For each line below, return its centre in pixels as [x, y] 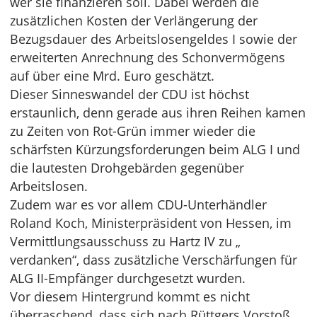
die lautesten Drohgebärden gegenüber [127, 168]
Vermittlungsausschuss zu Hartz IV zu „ [125, 241]
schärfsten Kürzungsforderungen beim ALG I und [155, 149]
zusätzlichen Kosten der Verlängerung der [134, 21]
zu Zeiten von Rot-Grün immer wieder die [133, 131]
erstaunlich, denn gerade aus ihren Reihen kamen [158, 113]
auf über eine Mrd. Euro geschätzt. [112, 76]
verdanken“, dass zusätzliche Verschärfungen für [154, 260]
